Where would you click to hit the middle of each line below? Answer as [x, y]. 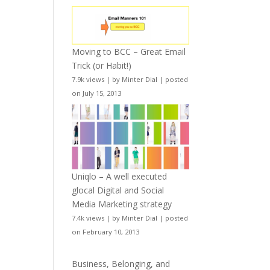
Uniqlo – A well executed [120, 176]
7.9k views [88, 79]
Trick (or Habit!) [102, 65]
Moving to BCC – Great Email [129, 51]
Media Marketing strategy [122, 204]
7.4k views [88, 218]
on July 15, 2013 [97, 93]
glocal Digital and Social [118, 190]
